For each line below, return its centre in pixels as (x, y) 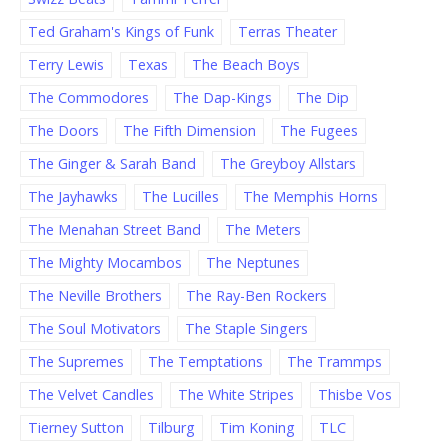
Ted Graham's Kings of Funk (121, 32)
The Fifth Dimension (189, 131)
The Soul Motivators (94, 329)
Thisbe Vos (355, 395)
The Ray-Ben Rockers (256, 296)
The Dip (322, 98)
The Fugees (319, 131)
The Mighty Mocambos (105, 263)
